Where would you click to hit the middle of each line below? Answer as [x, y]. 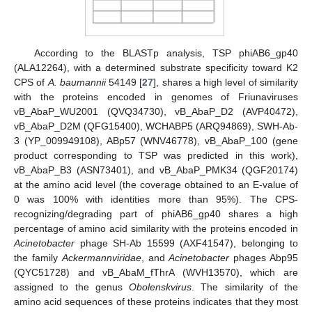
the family [38, 258]
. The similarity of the [245, 287]
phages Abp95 [264, 258]
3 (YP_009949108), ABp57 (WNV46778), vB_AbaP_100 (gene [156, 141]
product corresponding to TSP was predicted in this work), [156, 156]
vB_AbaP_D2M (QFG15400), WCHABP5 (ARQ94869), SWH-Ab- [156, 126]
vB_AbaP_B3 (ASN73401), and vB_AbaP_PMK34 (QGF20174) [156, 170]
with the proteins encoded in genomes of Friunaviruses [156, 97]
